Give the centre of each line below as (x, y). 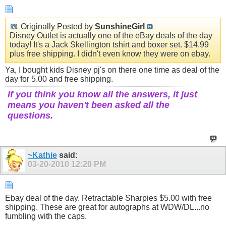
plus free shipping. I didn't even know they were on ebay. (110, 53)
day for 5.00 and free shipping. (59, 79)
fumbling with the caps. (46, 216)
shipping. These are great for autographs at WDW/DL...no (107, 207)
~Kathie (42, 155)
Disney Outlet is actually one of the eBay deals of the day (111, 35)
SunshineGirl (120, 26)
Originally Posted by (57, 26)
